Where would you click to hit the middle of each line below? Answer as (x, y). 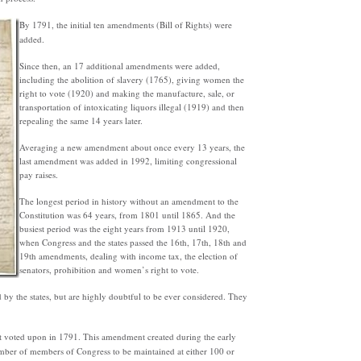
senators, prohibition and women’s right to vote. (109, 270)
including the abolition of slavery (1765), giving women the (131, 79)
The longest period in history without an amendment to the (129, 201)
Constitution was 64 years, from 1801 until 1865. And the (127, 215)
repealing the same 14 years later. (81, 120)
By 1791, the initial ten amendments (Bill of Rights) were (125, 25)
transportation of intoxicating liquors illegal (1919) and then (131, 107)
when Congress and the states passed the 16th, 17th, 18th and (133, 242)
